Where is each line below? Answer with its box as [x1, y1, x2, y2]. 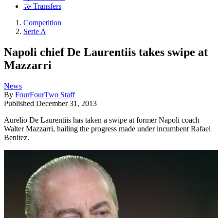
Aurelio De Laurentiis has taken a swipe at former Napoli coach [4, 115, 200, 124]
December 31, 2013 [36, 99, 97, 108]
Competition [23, 18, 61, 27]
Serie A [23, 27, 46, 36]
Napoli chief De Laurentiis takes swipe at [4, 45, 208, 58]
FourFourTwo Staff [15, 90, 75, 99]
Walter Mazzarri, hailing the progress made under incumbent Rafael [4, 124, 211, 133]
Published [4, 99, 36, 108]
